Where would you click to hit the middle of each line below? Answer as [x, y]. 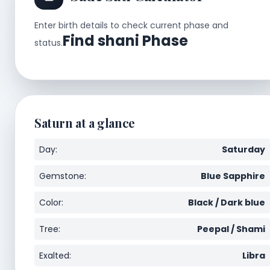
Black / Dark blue [227, 202]
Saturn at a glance [85, 122]
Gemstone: [63, 176]
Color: [51, 202]
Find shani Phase [125, 40]
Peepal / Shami [231, 229]
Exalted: [55, 255]
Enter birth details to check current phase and [131, 25]
